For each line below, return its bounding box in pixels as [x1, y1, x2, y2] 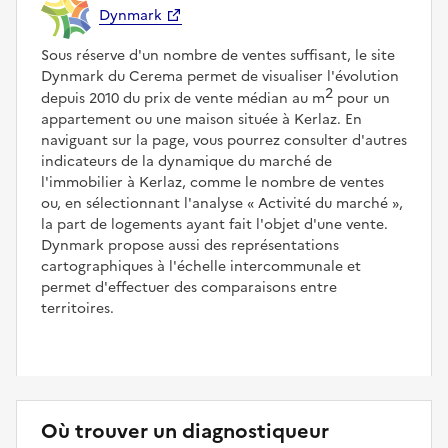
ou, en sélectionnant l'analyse [41, 192, 247, 214]
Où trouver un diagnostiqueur [41, 415, 329, 446]
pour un [333, 87, 390, 109]
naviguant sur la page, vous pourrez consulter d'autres [41, 129, 407, 151]
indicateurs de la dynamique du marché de [41, 150, 332, 172]
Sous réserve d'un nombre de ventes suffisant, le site [41, 44, 395, 66]
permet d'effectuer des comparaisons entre [41, 276, 337, 298]
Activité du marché [254, 192, 392, 214]
